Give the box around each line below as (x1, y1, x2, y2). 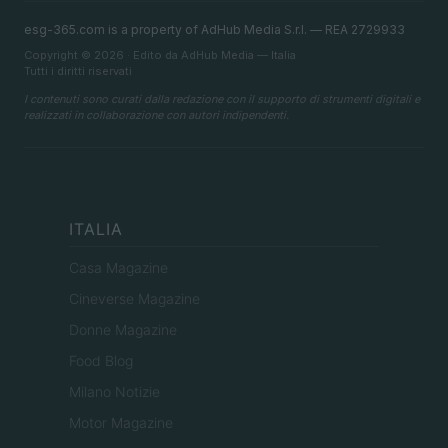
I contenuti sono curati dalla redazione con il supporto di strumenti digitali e (24, 92, 420, 107)
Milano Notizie (69, 383, 160, 401)
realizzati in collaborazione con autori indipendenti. (24, 108, 289, 123)
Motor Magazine (69, 414, 173, 432)
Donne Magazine (69, 321, 177, 339)
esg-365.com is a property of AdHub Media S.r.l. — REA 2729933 (24, 22, 405, 38)
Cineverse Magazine (69, 290, 200, 308)
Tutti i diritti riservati (24, 64, 132, 79)
